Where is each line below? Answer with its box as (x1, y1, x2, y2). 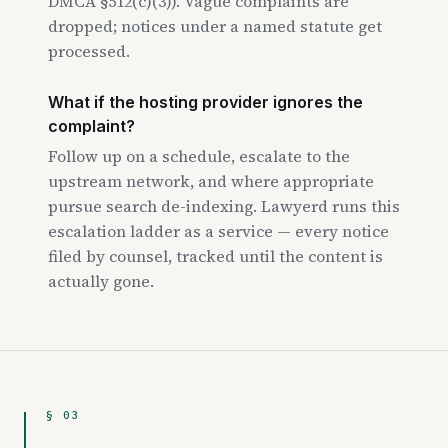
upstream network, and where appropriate (48, 170, 374, 192)
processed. (48, 40, 130, 62)
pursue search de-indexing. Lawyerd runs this (48, 195, 400, 217)
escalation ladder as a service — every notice (48, 220, 389, 242)
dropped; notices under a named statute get (48, 15, 382, 37)
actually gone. (48, 270, 154, 292)
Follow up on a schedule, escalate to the (48, 145, 350, 167)
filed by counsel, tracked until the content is (48, 245, 383, 267)
